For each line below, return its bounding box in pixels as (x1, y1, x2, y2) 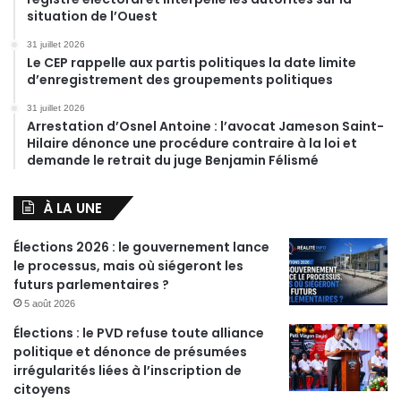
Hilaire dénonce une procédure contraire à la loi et (27, 133, 357, 152)
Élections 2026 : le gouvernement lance (13, 237, 269, 256)
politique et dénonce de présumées (13, 342, 247, 361)
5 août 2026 (24, 297, 75, 309)
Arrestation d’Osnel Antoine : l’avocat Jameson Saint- (27, 116, 384, 135)
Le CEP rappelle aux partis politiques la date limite (27, 53, 356, 72)
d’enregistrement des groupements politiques (27, 70, 333, 89)
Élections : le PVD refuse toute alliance (13, 323, 264, 342)
